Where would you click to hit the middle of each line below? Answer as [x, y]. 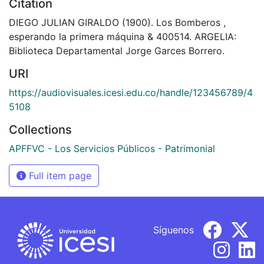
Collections [40, 129]
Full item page [59, 175]
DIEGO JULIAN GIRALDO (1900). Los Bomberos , [117, 22]
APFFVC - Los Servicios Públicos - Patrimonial [112, 148]
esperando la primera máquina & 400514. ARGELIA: [123, 36]
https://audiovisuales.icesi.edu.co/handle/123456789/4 [131, 92]
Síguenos [174, 230]
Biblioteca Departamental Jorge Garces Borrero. [117, 50]
